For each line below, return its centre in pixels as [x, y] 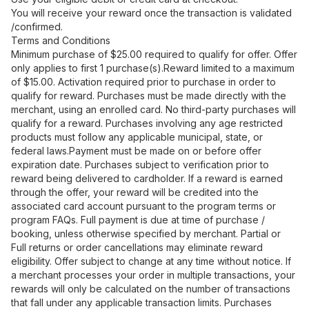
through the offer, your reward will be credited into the [135, 192]
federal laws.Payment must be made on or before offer [136, 151]
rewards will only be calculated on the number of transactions [151, 289]
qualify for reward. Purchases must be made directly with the [149, 96]
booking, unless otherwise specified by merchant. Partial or [146, 233]
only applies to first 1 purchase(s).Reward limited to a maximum [153, 68]
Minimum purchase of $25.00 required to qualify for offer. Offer [154, 54]
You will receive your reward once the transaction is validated [151, 13]
